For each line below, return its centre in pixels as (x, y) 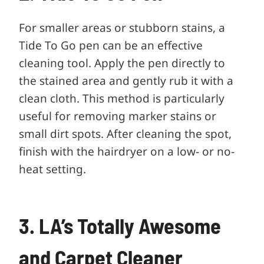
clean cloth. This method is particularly (122, 98)
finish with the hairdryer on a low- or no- (127, 151)
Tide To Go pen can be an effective (111, 45)
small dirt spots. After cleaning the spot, (125, 133)
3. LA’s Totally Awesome (120, 225)
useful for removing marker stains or (118, 116)
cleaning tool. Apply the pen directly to (122, 63)
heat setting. (52, 169)
